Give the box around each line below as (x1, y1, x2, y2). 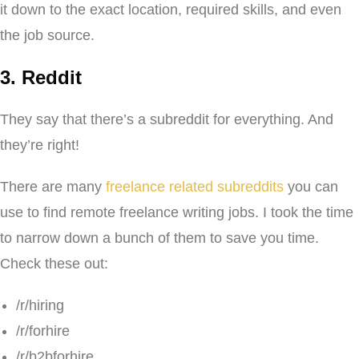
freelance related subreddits (106, 178, 284, 195)
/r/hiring (16, 296, 64, 313)
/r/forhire (16, 322, 70, 339)
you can (284, 178, 338, 195)
